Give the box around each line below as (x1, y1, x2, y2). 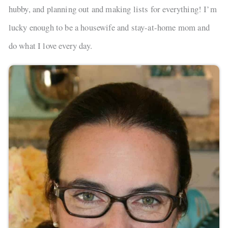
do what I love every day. (8, 40, 92, 52)
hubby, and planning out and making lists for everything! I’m (8, 3, 217, 15)
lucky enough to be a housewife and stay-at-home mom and (8, 21, 210, 34)
